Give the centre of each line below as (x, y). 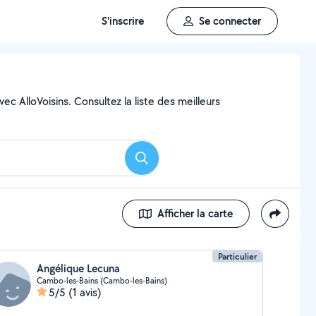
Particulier (238, 256)
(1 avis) (85, 292)
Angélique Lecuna (78, 268)
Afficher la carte (195, 213)
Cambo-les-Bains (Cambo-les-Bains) (102, 280)
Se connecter (230, 21)
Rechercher (167, 162)
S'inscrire (123, 21)
